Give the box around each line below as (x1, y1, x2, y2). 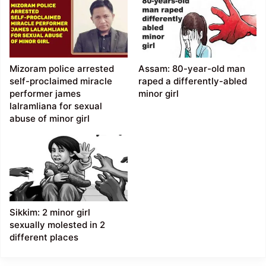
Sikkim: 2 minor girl (9, 207, 91, 218)
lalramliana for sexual (9, 100, 103, 112)
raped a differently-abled (138, 75, 247, 87)
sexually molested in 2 (9, 219, 106, 231)
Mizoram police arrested (9, 62, 115, 74)
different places (9, 232, 79, 243)
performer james (9, 87, 81, 99)
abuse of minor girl (9, 112, 90, 124)
